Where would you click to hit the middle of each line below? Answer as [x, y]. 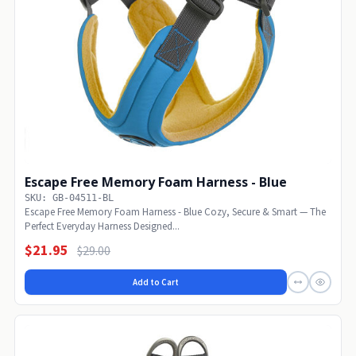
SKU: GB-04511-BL [69, 198]
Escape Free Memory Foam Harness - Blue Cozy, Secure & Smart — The [175, 212]
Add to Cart [156, 282]
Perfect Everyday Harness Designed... [102, 226]
